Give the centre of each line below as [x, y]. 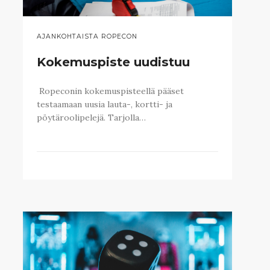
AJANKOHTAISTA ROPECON [87, 36]
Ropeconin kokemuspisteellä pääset [110, 91]
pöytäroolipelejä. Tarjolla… [91, 117]
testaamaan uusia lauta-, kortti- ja [104, 104]
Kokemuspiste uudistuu [113, 62]
